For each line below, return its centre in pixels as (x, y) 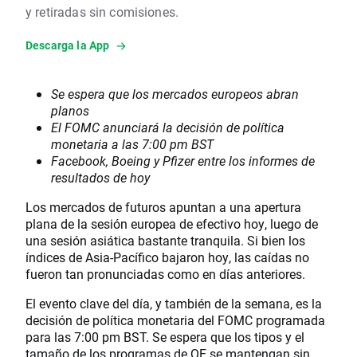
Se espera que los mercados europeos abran (175, 94)
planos (70, 111)
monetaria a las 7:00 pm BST (132, 144)
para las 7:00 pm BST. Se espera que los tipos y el (165, 337)
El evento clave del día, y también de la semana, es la (174, 304)
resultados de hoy (100, 178)
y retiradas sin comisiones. (102, 12)
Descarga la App (68, 45)
